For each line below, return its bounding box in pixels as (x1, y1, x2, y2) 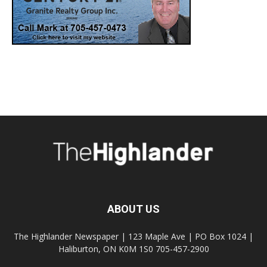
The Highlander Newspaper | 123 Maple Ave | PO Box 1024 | (14, 231, 253, 243)
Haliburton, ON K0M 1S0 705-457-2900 (58, 243, 209, 255)
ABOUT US (107, 203, 160, 216)
